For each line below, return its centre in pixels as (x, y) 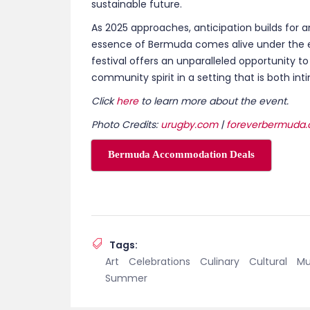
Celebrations (159, 25)
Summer (126, 42)
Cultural (268, 25)
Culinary (220, 25)
